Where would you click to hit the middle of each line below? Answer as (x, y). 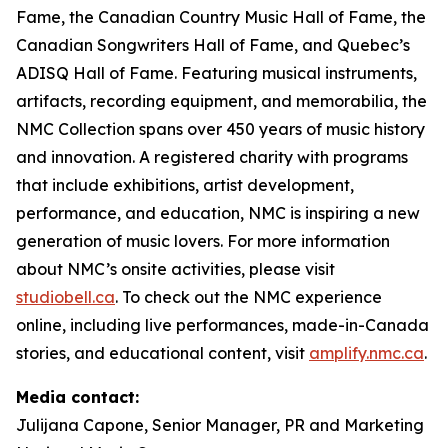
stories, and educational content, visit (162, 353)
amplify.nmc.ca (366, 353)
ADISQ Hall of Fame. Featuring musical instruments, (216, 73)
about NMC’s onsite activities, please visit (175, 269)
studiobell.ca (65, 297)
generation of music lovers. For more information (203, 241)
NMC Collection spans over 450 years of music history (220, 129)
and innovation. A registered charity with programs (212, 157)
